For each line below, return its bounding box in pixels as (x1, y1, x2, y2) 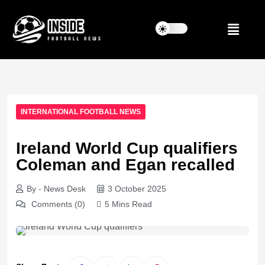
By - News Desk (27, 183, 86, 193)
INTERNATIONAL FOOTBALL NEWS (21, 108, 141, 117)
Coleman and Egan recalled (16, 156, 235, 174)
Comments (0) (29, 199, 85, 209)
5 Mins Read (105, 199, 152, 209)
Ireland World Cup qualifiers (16, 139, 238, 158)
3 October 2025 (108, 183, 166, 193)
